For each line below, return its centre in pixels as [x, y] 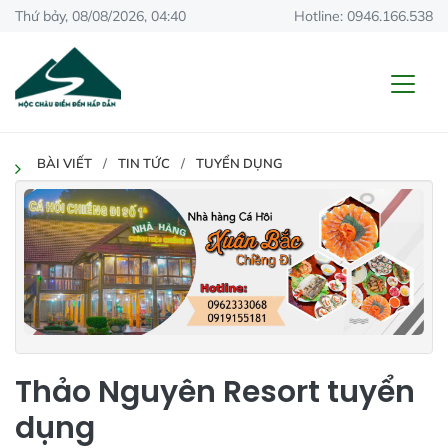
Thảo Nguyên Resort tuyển [215, 391]
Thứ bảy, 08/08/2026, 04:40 [100, 16]
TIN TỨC [144, 163]
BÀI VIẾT [64, 163]
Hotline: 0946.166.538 [363, 16]
